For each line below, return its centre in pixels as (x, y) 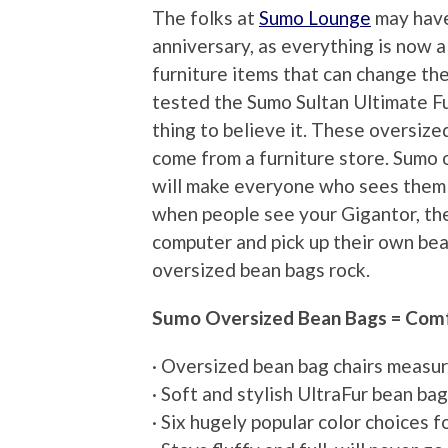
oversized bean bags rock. (261, 270)
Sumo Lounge (315, 18)
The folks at (205, 18)
